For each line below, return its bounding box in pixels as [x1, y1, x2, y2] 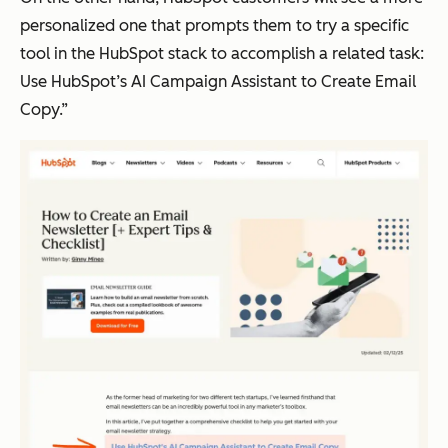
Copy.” [20, 99, 68, 119]
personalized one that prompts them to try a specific [20, 15, 409, 35]
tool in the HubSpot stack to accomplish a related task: [20, 43, 424, 63]
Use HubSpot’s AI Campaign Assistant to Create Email [20, 71, 416, 91]
